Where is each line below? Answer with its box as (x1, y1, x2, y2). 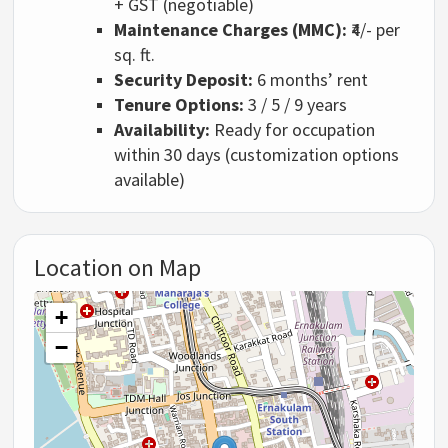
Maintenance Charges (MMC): (114, 17, 348, 41)
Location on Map (34, 251, 202, 283)
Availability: (114, 117, 211, 141)
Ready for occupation (210, 117, 376, 141)
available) (114, 167, 186, 191)
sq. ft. (114, 42, 156, 66)
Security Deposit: (114, 67, 254, 91)
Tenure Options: (114, 92, 245, 116)
